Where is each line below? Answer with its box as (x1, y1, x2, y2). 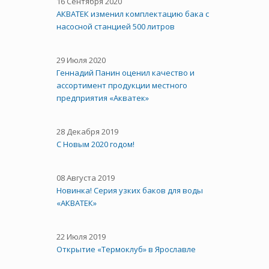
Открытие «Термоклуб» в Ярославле (56, 243, 196, 255)
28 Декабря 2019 (56, 125, 118, 137)
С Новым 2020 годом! (56, 138, 134, 150)
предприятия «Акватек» (56, 92, 149, 103)
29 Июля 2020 (56, 54, 106, 65)
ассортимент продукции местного (56, 79, 187, 91)
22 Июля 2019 (56, 231, 106, 242)
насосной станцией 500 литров (56, 20, 175, 32)
